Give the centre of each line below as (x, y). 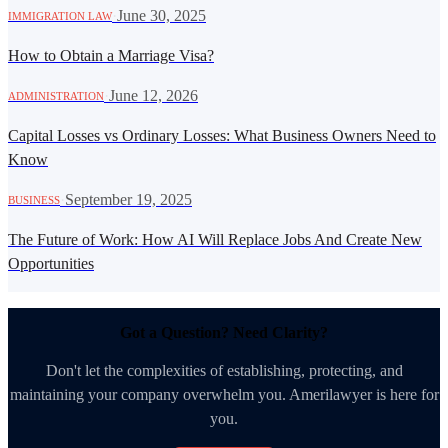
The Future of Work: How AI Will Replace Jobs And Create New (215, 239)
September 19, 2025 (128, 199)
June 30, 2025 (161, 15)
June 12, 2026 (153, 95)
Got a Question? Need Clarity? (224, 333)
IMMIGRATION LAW (60, 15)
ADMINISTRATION (56, 95)
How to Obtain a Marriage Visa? (111, 55)
